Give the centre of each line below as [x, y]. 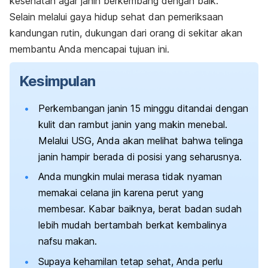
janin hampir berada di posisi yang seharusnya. [140, 156]
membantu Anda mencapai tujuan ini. [89, 49]
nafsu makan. [68, 241]
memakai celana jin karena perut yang [121, 193]
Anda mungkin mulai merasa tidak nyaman [130, 177]
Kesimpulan [57, 81]
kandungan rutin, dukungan [70, 33]
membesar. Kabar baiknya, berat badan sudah [140, 209]
